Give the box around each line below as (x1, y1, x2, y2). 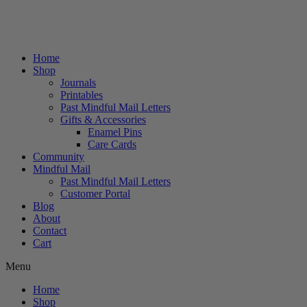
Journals (60, 77, 96, 88)
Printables (60, 89, 103, 101)
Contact (33, 225, 66, 236)
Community (33, 151, 84, 162)
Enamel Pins (88, 126, 142, 138)
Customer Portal (60, 188, 130, 199)
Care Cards (88, 138, 136, 150)
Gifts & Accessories (60, 114, 146, 125)
